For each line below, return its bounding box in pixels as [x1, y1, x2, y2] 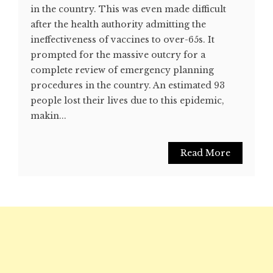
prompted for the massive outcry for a [30, 49, 205, 61]
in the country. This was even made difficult [30, 4, 226, 15]
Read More [180, 147, 230, 159]
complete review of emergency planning [30, 65, 214, 76]
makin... [30, 110, 66, 122]
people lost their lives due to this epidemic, [30, 95, 224, 107]
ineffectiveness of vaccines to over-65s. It [30, 34, 214, 46]
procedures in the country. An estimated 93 [30, 80, 225, 91]
